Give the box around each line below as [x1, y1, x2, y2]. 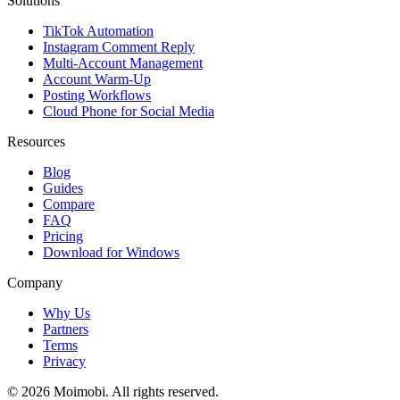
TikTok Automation [43, 22, 154, 38]
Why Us [43, 304, 90, 321]
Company [7, 274, 62, 290]
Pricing [43, 228, 83, 244]
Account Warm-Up [43, 71, 151, 87]
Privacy [43, 353, 86, 369]
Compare [43, 196, 95, 212]
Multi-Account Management [43, 54, 203, 71]
